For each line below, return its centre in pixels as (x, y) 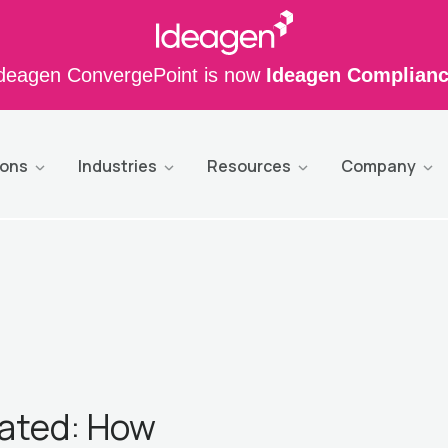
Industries (117, 166)
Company (378, 166)
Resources (249, 166)
